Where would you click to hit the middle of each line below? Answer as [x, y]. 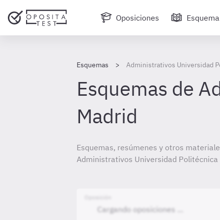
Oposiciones [137, 18]
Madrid [107, 116]
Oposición [98, 197]
